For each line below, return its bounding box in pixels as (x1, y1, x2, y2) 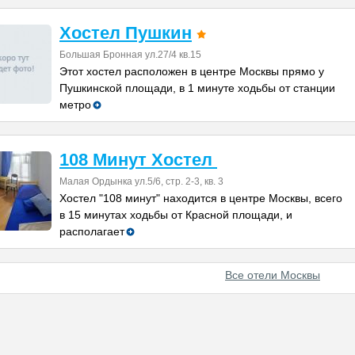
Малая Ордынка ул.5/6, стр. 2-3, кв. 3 (59, 176, 223, 187)
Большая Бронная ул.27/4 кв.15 (59, 49, 201, 60)
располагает (59, 225, 124, 238)
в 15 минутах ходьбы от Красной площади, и (59, 208, 292, 221)
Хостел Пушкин (59, 23, 192, 43)
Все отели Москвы (225, 269, 320, 281)
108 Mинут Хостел (59, 150, 217, 170)
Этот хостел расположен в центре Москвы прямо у (59, 65, 324, 78)
